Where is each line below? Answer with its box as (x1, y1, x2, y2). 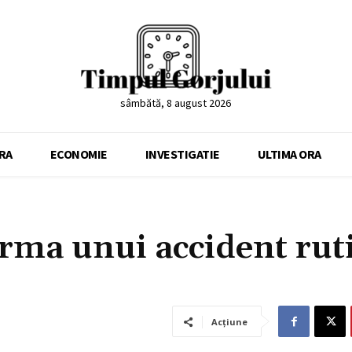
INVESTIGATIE (145, 146, 220, 163)
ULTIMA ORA (257, 146, 321, 163)
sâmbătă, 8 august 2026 (120, 96, 232, 111)
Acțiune (211, 316, 247, 328)
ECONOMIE (49, 146, 108, 163)
